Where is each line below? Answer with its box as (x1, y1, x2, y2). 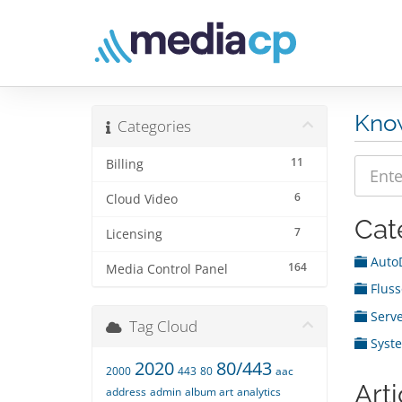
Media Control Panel (106, 261, 228, 278)
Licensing (106, 226, 162, 243)
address (106, 384, 146, 400)
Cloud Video (106, 191, 178, 208)
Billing (106, 156, 144, 173)
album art (185, 384, 233, 400)
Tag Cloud (122, 316, 197, 337)
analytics (237, 384, 281, 400)
